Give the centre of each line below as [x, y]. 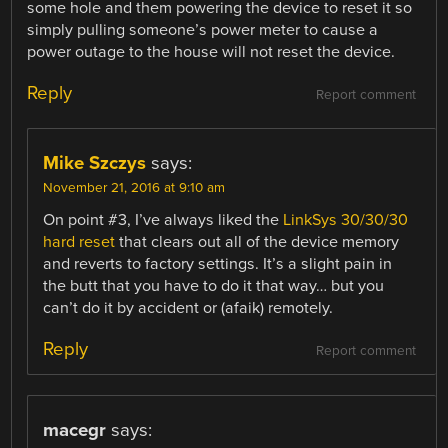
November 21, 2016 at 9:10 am [134, 187]
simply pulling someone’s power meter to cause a [203, 29]
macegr [75, 430]
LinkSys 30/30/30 [346, 219]
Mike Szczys [95, 162]
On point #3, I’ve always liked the [163, 219]
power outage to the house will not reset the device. [211, 51]
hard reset [79, 241]
